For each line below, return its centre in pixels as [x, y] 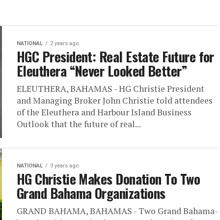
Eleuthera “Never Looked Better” [102, 71]
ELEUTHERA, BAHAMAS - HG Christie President [110, 89]
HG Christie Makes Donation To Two [109, 179]
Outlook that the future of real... [79, 124]
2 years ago [64, 43]
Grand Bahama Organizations [91, 193]
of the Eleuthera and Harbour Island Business [104, 112]
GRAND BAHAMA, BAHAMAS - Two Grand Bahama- [117, 211]
